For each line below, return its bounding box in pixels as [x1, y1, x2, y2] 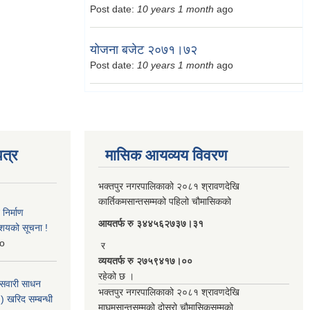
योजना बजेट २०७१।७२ [90, 43, 197, 57]
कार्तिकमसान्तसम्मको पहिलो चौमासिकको [98, 195, 234, 207]
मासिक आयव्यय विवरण [105, 146, 227, 164]
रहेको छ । [98, 270, 134, 282]
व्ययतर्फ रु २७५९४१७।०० [98, 255, 195, 266]
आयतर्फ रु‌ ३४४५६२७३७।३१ [98, 217, 203, 229]
